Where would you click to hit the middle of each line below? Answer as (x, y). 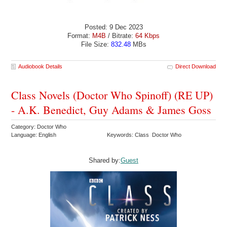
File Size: (96, 45)
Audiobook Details (41, 67)
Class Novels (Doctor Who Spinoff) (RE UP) (112, 95)
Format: (80, 36)
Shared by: (105, 160)
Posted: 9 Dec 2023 (113, 27)
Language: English (34, 135)
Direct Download (195, 67)
